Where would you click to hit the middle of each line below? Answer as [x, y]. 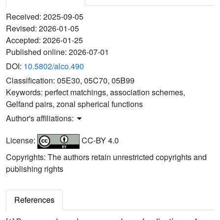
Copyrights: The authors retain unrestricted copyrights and [106, 157]
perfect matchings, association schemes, [115, 92]
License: [22, 140]
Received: [25, 17]
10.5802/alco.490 [54, 66]
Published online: [37, 52]
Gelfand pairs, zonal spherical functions [74, 104]
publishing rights [35, 169]
